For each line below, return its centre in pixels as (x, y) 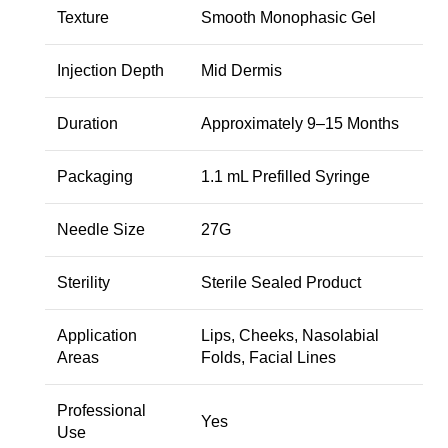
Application (97, 335)
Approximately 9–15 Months (300, 123)
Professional (101, 410)
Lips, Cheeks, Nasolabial (290, 335)
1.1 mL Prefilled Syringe (285, 176)
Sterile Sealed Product (281, 282)
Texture (83, 17)
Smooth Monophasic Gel (288, 17)
